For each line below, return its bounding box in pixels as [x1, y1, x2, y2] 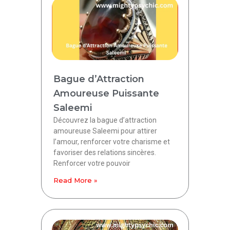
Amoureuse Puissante [53, 88, 159, 100]
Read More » [53, 176, 98, 185]
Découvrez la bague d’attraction [53, 116, 157, 125]
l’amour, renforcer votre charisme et [53, 138, 170, 146]
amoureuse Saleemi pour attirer [53, 127, 157, 136]
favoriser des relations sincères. [53, 148, 156, 157]
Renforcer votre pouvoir [53, 159, 130, 168]
